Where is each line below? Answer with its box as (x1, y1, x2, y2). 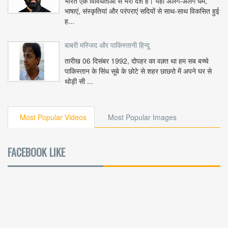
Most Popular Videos (20, 112, 87, 123)
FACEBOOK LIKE (8, 145, 65, 160)
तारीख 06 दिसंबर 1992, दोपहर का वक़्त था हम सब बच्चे (65, 55, 209, 66)
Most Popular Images (108, 112, 177, 123)
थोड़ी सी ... (65, 76, 93, 87)
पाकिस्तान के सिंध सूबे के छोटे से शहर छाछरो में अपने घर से (65, 66, 212, 76)
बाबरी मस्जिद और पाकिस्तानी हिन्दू (65, 41, 150, 50)
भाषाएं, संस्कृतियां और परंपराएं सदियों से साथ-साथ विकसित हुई (65, 6, 219, 16)
